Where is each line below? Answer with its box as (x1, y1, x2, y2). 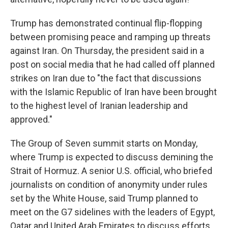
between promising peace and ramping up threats (10, 32, 211, 43)
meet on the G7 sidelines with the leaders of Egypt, (10, 207, 215, 218)
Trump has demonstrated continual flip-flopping (10, 18, 202, 29)
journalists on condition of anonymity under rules (10, 179, 208, 190)
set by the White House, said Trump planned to (10, 193, 198, 204)
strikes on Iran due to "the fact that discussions (10, 73, 202, 84)
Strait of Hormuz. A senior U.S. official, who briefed (10, 165, 212, 177)
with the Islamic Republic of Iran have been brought (10, 87, 217, 98)
